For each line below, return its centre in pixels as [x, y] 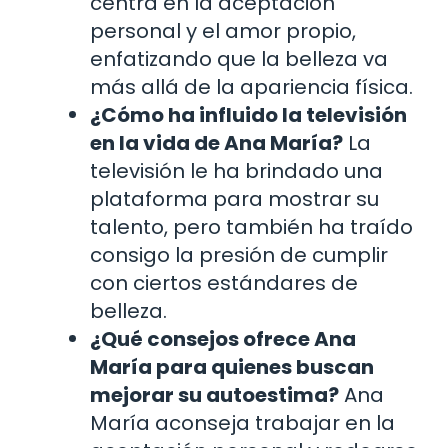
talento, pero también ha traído [251, 226]
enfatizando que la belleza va [239, 58]
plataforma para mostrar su [234, 198]
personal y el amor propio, [223, 30]
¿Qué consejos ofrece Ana [223, 338]
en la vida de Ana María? [216, 142]
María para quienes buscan [232, 366]
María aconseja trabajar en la [242, 422]
